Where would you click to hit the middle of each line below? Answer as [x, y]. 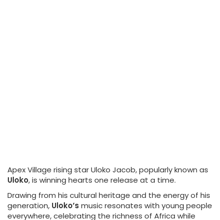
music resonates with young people [146, 206]
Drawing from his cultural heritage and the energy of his [109, 195]
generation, [29, 206]
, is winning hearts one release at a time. [102, 180]
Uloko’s [65, 206]
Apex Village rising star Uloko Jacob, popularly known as [108, 170]
